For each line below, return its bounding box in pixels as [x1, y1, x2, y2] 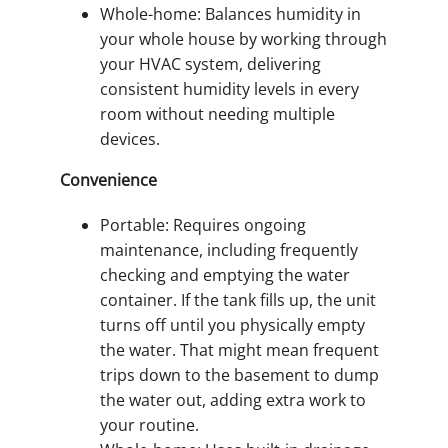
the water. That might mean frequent [100, 338, 379, 361]
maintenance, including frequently [100, 238, 358, 261]
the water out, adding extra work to [100, 388, 366, 411]
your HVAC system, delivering [100, 52, 321, 75]
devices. [100, 127, 160, 150]
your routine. [100, 413, 199, 436]
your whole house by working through [100, 27, 387, 50]
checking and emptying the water [100, 263, 350, 286]
